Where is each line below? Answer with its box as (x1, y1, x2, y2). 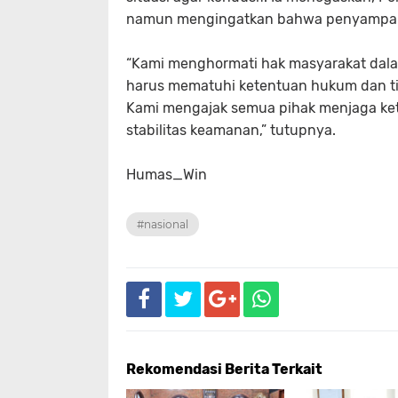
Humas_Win (126, 166, 207, 183)
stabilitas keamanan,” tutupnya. (126, 122, 336, 139)
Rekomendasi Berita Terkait (126, 361, 322, 378)
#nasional (137, 218, 188, 231)
